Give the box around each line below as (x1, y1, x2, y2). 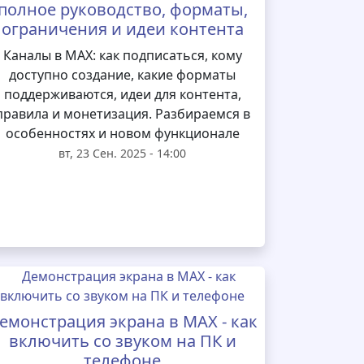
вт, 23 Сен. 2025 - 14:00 (58, 145, 187, 161)
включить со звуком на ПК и (8, 330, 236, 352)
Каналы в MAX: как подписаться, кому (2, 46, 242, 64)
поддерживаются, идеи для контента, (3, 85, 241, 103)
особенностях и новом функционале (5, 124, 240, 142)
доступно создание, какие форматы (9, 66, 236, 84)
